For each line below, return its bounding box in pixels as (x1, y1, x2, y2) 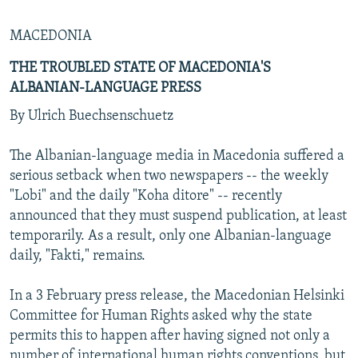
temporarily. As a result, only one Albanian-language (10, 228, 332, 244)
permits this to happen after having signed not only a (10, 328, 330, 344)
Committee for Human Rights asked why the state (10, 308, 312, 324)
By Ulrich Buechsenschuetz (10, 108, 173, 124)
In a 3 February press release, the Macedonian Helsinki (10, 288, 344, 304)
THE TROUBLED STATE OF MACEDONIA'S (10, 60, 271, 76)
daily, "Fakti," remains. (10, 248, 145, 264)
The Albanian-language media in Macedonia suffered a (10, 148, 344, 164)
